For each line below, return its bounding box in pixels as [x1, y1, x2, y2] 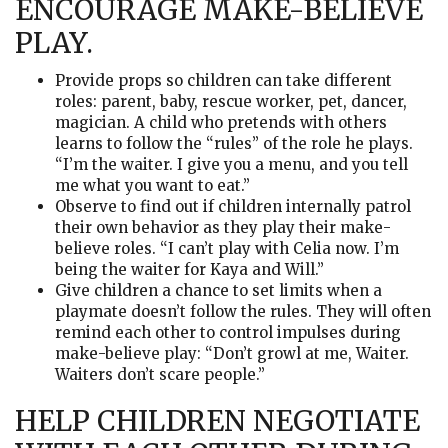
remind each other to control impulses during [55, 323, 401, 342]
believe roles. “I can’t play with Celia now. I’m [55, 239, 399, 258]
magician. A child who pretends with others [55, 113, 387, 132]
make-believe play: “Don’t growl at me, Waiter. [55, 344, 409, 363]
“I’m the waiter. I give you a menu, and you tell [55, 155, 408, 174]
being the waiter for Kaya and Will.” [55, 260, 324, 279]
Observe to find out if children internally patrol [55, 197, 411, 216]
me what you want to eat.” [55, 176, 250, 195]
